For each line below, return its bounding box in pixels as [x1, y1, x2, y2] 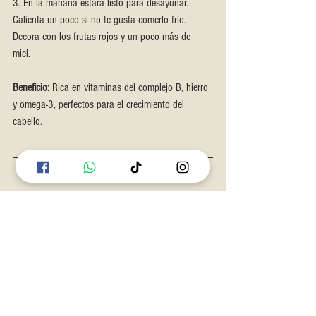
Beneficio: [13, 80, 49, 94]
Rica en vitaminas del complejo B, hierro [49, 80, 211, 94]
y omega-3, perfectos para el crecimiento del [13, 97, 187, 111]
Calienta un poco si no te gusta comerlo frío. [13, 13, 189, 26]
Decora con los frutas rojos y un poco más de [13, 30, 193, 43]
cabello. [13, 114, 42, 128]
